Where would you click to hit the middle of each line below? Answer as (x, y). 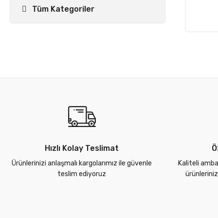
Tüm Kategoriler (63, 9)
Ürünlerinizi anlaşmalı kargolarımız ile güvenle (82, 163)
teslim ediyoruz (82, 174)
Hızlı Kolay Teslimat (82, 148)
